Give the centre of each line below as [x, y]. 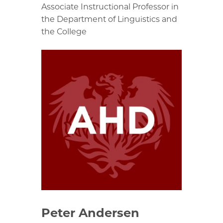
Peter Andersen [90, 213]
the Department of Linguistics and [109, 19]
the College [64, 31]
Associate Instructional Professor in [110, 6]
